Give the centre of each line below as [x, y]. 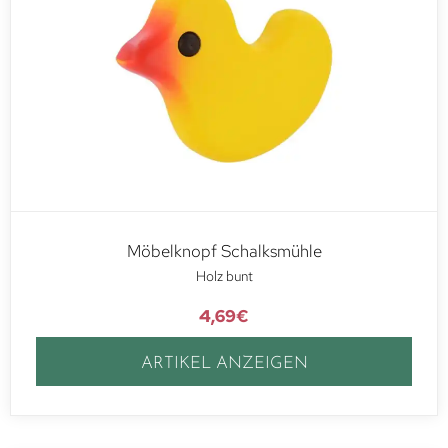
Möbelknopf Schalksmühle [224, 251]
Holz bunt [224, 276]
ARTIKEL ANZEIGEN [224, 363]
